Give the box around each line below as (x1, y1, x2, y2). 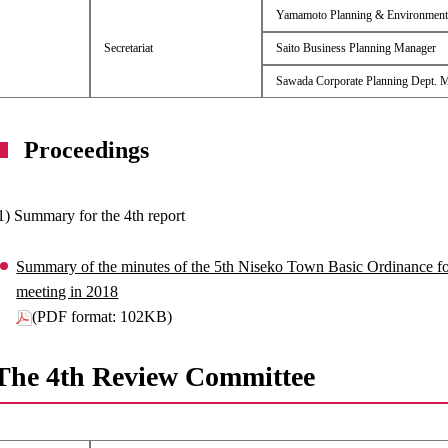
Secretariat (103, 40, 153, 55)
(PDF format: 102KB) (32, 307, 173, 325)
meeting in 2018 (16, 282, 119, 300)
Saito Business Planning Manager (275, 40, 436, 55)
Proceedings (24, 136, 150, 163)
